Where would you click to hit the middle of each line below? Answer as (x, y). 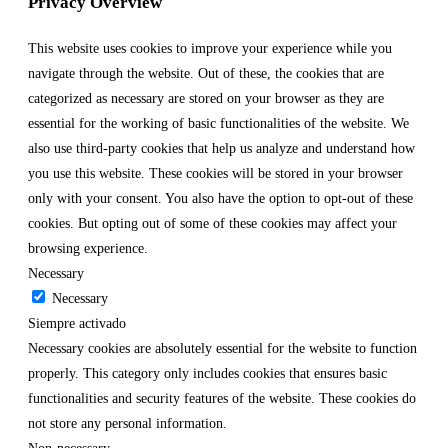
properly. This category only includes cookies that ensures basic (207, 374)
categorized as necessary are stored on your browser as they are (206, 99)
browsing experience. (88, 249)
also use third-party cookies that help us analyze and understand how (221, 149)
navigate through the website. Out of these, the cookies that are (206, 74)
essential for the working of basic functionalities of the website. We (218, 124)
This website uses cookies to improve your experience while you (210, 49)
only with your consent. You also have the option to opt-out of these (220, 199)
